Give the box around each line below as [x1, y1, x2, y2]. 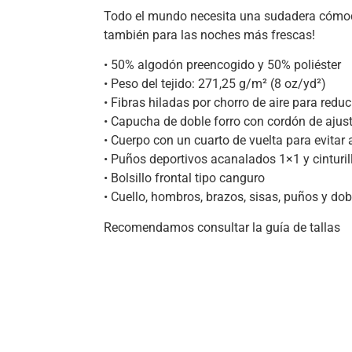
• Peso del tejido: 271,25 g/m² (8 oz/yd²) [104, 76, 326, 92]
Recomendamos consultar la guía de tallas [104, 219, 340, 235]
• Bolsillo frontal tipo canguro [104, 170, 265, 186]
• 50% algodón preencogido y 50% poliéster [104, 57, 341, 73]
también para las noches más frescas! [104, 27, 315, 42]
